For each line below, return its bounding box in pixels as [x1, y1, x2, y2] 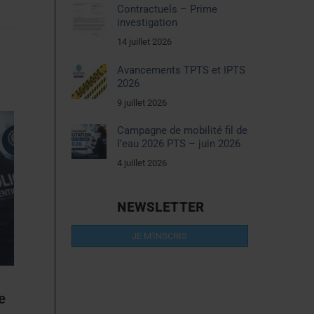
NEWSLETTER [116, 200, 204, 215]
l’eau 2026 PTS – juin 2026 [116, 137, 240, 151]
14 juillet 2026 [116, 36, 172, 48]
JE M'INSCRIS [132, 230, 188, 241]
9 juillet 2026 [116, 97, 167, 108]
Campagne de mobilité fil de [116, 124, 247, 137]
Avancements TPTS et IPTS [116, 63, 245, 76]
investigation [116, 16, 177, 29]
